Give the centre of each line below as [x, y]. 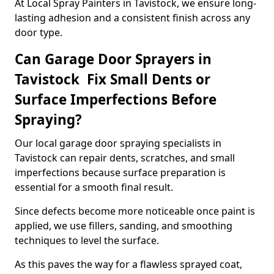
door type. [39, 32]
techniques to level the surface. [87, 240]
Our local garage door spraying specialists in [118, 143]
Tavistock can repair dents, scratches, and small [125, 158]
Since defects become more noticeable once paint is [135, 211]
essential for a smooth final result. [94, 187]
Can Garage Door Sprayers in [113, 59]
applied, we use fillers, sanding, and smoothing [124, 226]
